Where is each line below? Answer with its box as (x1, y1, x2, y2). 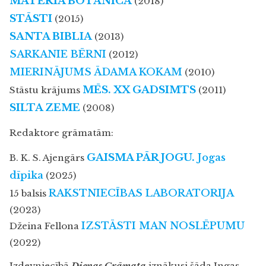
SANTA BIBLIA (9, 30, 92, 43)
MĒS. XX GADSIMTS (83, 83, 196, 96)
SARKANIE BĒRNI (9, 47, 106, 61)
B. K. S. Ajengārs (9, 151, 87, 163)
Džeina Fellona (9, 220, 81, 232)
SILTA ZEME (9, 101, 80, 114)
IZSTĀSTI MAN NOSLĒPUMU (81, 219, 245, 232)
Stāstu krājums (9, 84, 83, 96)
